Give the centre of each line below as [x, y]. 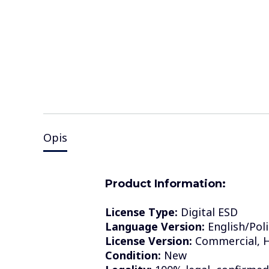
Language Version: [155, 226]
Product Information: [165, 183]
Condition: [133, 255]
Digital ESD [207, 212]
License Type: [141, 212]
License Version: [148, 240]
